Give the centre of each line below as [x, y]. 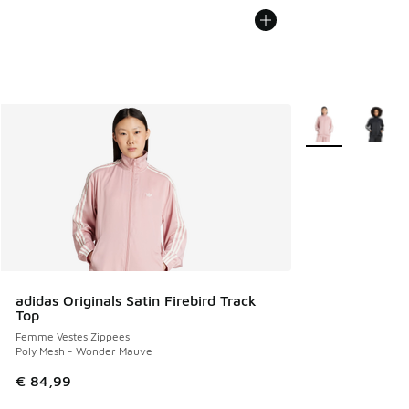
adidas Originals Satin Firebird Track [136, 300]
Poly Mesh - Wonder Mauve [84, 351]
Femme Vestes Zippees [73, 336]
